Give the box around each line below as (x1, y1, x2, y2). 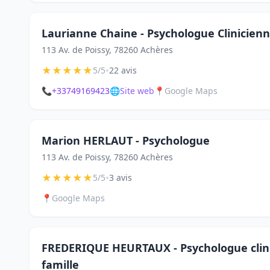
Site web (120, 85, 154, 96)
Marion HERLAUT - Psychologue (42, 133, 210, 148)
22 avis (109, 64, 137, 76)
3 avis (109, 172, 132, 183)
